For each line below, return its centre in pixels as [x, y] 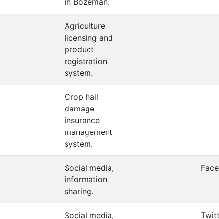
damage [79, 109]
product [79, 49]
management [88, 132]
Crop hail [81, 97]
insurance [82, 120]
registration [86, 61]
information [86, 179]
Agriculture [85, 26]
